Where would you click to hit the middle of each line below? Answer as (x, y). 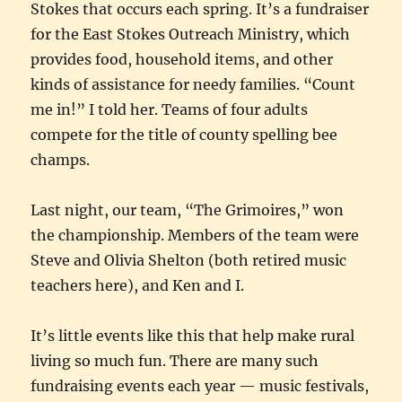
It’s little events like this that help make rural (193, 335)
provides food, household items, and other (182, 59)
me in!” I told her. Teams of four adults (170, 109)
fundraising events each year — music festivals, (200, 385)
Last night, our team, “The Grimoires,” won (188, 210)
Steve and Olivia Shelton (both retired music (189, 260)
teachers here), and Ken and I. (138, 285)
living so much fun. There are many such (175, 360)
